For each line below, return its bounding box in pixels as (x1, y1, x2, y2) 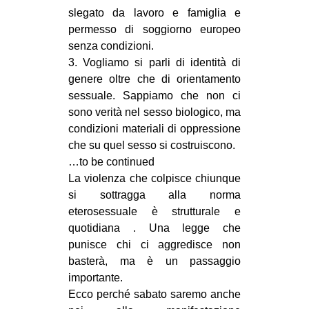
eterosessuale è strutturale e (68, 205, 241, 217)
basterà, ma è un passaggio (68, 255, 241, 267)
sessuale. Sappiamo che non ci (68, 89, 241, 101)
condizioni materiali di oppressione (68, 122, 241, 134)
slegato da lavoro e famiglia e (68, 6, 241, 19)
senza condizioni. (68, 39, 154, 52)
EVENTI (134, 12, 175, 25)
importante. (68, 271, 123, 283)
